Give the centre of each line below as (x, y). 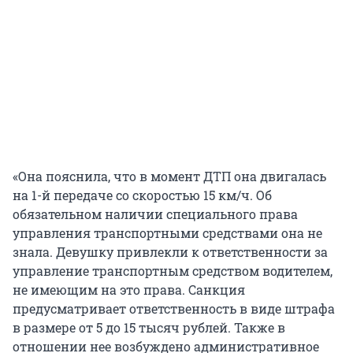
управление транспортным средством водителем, (173, 271)
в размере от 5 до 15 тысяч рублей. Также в (149, 328)
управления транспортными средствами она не (167, 233)
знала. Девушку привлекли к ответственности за (170, 252)
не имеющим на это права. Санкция (129, 290)
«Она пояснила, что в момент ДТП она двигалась (169, 176)
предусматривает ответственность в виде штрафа (174, 309)
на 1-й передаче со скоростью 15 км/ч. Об (142, 195)
